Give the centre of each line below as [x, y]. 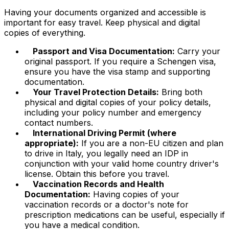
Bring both [181, 92]
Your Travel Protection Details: [96, 92]
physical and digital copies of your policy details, [118, 102]
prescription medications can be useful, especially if [125, 214]
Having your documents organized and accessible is [105, 12]
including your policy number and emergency [113, 112]
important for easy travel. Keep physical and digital [102, 22]
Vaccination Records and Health [98, 184]
